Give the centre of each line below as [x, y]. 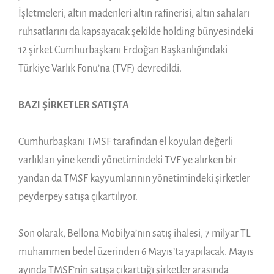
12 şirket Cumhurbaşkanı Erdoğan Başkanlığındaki [123, 50]
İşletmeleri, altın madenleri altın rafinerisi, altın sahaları [134, 13]
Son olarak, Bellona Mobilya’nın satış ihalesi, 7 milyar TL [134, 233]
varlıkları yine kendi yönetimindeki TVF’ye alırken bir [128, 160]
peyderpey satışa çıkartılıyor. [78, 197]
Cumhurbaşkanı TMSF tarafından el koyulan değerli [126, 142]
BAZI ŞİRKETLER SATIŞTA [74, 105]
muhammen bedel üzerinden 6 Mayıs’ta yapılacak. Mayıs [136, 252]
